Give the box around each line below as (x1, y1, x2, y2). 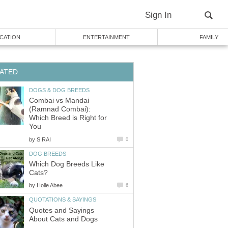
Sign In (145, 10, 172, 20)
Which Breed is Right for (29, 114, 107, 122)
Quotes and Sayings (29, 206, 94, 214)
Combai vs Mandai (29, 97, 89, 105)
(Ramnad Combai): (29, 105, 91, 113)
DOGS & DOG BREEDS (29, 87, 90, 93)
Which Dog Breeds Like (29, 160, 104, 168)
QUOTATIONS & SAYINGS (29, 196, 96, 203)
